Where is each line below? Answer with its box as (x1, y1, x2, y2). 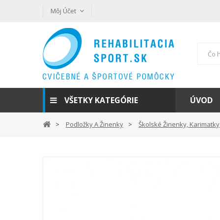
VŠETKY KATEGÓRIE (64, 95, 138, 106)
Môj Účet (51, 6, 76, 15)
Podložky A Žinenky (66, 120, 123, 129)
